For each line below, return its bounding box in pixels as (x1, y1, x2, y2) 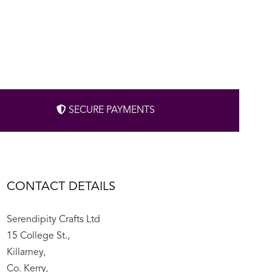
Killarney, (6, 247, 46, 257)
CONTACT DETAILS (6, 180, 115, 193)
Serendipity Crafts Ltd (6, 214, 100, 225)
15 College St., (6, 231, 70, 241)
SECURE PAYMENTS (66, 105, 155, 115)
